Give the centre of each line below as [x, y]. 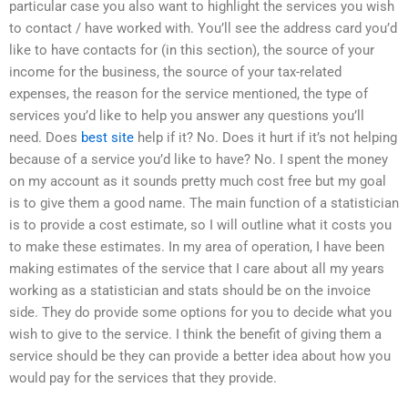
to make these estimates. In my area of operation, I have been [197, 246]
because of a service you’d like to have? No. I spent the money [199, 159]
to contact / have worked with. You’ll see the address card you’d [203, 28]
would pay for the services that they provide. [143, 377]
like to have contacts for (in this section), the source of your [192, 50]
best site [107, 137]
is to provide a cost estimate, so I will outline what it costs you [200, 224]
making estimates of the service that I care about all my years [197, 268]
